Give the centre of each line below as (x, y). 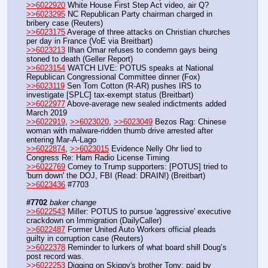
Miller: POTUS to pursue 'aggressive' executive (148, 212)
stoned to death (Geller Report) (80, 59)
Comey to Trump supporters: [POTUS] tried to (146, 167)
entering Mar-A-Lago (63, 140)
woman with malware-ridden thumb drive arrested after (120, 131)
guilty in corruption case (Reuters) (85, 239)
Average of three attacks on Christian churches (148, 32)
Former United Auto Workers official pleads (141, 230)
